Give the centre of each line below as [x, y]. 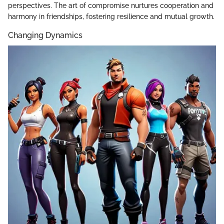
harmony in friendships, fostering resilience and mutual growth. [111, 16]
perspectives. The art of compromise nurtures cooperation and [111, 5]
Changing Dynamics [45, 35]
